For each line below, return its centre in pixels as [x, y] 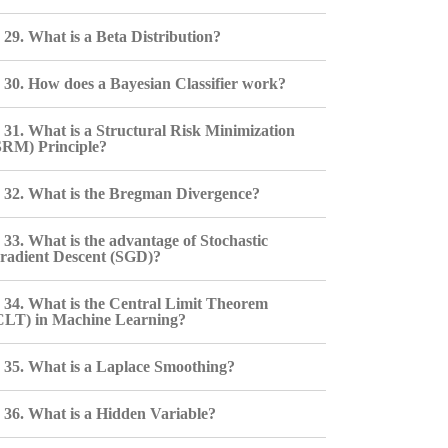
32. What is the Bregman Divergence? [131, 193]
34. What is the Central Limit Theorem [135, 303]
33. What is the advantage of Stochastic [135, 240]
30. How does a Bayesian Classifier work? [144, 83]
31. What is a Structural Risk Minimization [149, 130]
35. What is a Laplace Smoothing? [119, 366]
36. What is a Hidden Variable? [109, 413]
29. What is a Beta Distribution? [112, 36]
